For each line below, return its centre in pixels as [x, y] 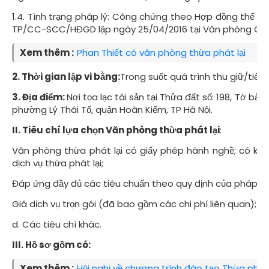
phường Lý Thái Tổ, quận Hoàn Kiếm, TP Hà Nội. [112, 110]
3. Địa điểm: [40, 97]
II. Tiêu [29, 130]
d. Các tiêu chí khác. [57, 224]
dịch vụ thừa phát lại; [58, 163]
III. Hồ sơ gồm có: [51, 245]
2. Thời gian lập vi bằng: [66, 77]
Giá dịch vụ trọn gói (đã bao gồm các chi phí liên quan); [134, 204]
